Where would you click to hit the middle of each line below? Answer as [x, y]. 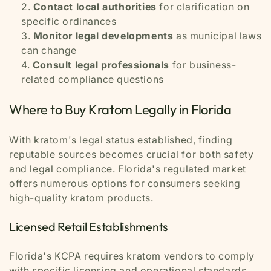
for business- [203, 64]
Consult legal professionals [101, 64]
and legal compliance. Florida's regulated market [128, 169]
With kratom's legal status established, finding [121, 140]
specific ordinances [69, 21]
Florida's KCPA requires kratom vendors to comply [132, 256]
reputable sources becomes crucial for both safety [132, 154]
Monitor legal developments [103, 35]
